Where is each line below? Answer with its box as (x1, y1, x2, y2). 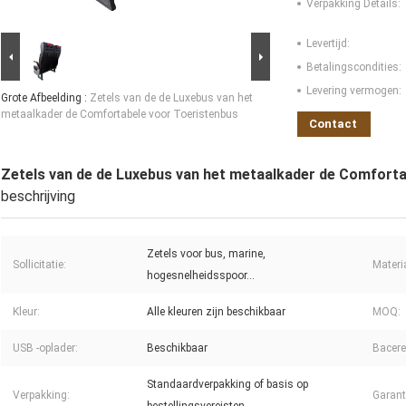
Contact (309, 117, 357, 131)
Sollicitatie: (13, 258, 66, 272)
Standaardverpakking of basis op (147, 378, 308, 391)
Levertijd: (306, 37, 350, 51)
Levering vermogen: (306, 84, 401, 98)
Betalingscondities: (306, 61, 401, 74)
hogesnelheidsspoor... (147, 269, 255, 283)
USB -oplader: (13, 342, 78, 355)
